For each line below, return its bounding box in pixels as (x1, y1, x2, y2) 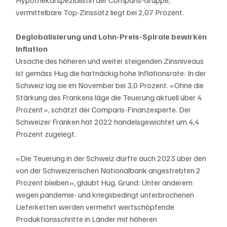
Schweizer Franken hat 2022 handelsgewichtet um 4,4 (16, 117, 201, 127)
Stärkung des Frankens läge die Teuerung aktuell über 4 (16, 92, 204, 103)
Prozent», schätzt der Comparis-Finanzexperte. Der (16, 104, 193, 115)
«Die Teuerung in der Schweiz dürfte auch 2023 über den (16, 153, 208, 164)
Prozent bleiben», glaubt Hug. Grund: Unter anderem (16, 177, 195, 188)
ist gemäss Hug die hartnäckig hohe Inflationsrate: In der (16, 68, 208, 79)
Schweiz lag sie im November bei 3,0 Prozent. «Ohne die (16, 80, 206, 91)
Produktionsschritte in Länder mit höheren (16, 214, 159, 224)
